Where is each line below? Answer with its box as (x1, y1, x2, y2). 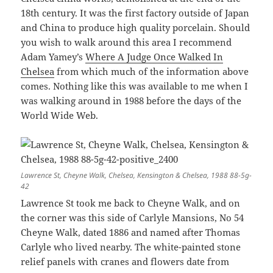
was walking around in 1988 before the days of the (21, 94, 242, 107)
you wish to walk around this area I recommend (21, 36, 232, 49)
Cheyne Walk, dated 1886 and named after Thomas (21, 226, 241, 239)
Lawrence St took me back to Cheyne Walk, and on (21, 197, 241, 210)
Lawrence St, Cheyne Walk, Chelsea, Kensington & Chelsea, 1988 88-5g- (21, 170, 252, 181)
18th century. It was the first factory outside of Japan (21, 7, 250, 19)
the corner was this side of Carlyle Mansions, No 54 (21, 211, 244, 224)
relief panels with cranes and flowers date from (21, 255, 230, 268)
